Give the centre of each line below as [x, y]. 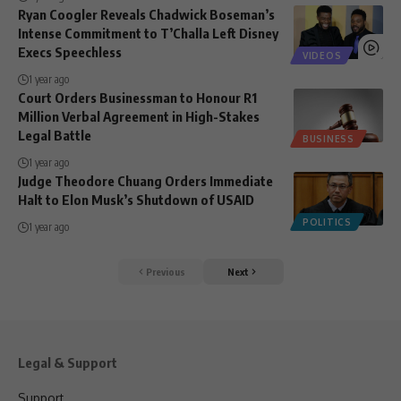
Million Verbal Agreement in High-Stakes [139, 117]
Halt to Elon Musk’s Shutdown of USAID [136, 200]
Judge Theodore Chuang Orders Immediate [145, 181]
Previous [165, 271]
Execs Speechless [70, 52]
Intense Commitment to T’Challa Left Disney [148, 34]
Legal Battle [55, 136]
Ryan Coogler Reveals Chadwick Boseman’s [146, 15]
